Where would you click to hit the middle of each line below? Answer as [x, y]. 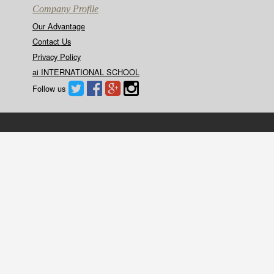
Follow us [49, 88]
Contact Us [52, 41]
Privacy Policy [57, 57]
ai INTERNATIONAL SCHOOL [86, 72]
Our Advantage [59, 26]
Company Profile [65, 9]
